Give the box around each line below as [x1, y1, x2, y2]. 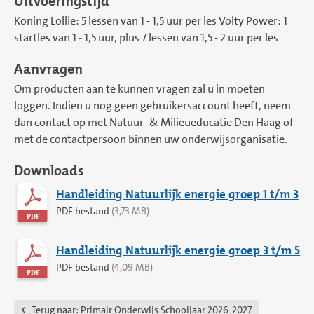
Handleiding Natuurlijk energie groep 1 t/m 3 [56, 186, 299, 202]
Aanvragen [14, 60, 83, 78]
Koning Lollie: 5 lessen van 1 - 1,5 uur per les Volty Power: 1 [14, 13, 287, 28]
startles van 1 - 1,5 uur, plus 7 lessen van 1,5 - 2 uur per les [14, 30, 278, 45]
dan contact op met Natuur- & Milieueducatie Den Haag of [14, 115, 294, 130]
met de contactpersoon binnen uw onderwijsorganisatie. [14, 132, 287, 146]
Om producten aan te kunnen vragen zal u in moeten [14, 81, 265, 96]
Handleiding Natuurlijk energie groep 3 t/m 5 [56, 243, 300, 258]
